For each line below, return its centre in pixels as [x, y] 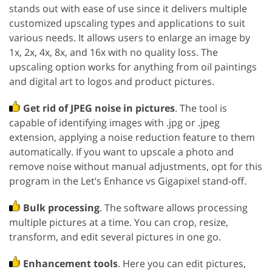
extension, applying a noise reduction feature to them [132, 138]
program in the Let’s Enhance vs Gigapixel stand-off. [128, 181]
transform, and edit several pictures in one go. [115, 237]
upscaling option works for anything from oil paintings [133, 67]
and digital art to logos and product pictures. [112, 82]
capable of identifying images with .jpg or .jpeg [114, 123]
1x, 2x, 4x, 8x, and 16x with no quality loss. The [114, 53]
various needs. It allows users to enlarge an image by [130, 38]
